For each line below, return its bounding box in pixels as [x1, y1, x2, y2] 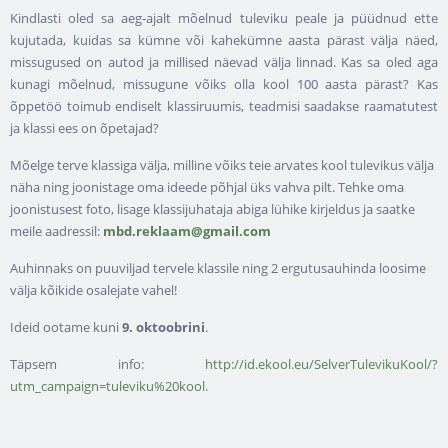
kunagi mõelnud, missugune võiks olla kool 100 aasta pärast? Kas [10, 74, 438, 93]
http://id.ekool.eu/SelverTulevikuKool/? [205, 354, 438, 373]
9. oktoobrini [122, 317, 205, 336]
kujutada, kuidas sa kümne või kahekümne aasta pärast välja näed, [10, 30, 438, 49]
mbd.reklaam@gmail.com [103, 221, 271, 240]
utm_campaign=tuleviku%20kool [10, 376, 205, 395]
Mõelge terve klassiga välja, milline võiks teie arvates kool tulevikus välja [10, 155, 434, 174]
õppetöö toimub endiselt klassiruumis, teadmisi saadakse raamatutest [10, 96, 438, 115]
